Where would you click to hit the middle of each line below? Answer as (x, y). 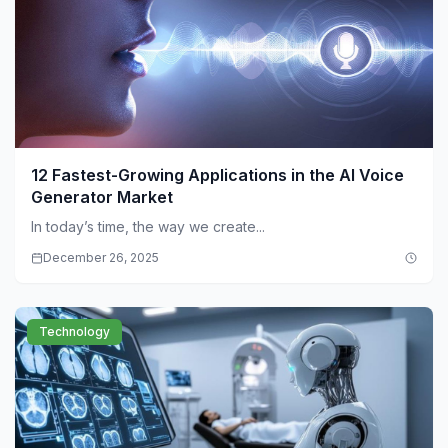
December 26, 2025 (101, 258)
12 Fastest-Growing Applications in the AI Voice (217, 175)
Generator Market (102, 197)
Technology (74, 332)
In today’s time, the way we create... (148, 227)
